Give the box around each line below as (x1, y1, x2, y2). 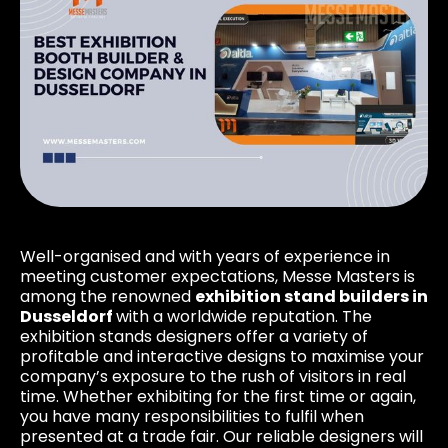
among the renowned (20, 284, 195, 308)
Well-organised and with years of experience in (20, 244, 390, 268)
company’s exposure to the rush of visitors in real (20, 364, 406, 388)
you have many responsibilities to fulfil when (20, 404, 364, 428)
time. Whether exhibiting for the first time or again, (20, 384, 416, 408)
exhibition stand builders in (195, 284, 428, 308)
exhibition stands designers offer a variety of (20, 324, 368, 348)
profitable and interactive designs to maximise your (20, 344, 424, 368)
